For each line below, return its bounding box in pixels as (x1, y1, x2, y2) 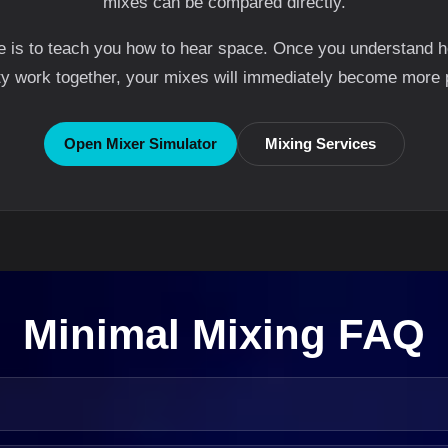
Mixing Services (265, 135, 376, 152)
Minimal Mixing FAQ (23, 311, 425, 358)
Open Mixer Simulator (63, 135, 217, 152)
